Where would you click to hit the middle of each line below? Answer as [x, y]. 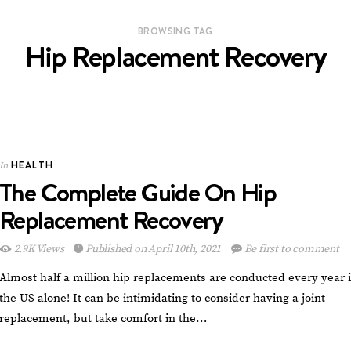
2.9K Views [39, 250]
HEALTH [33, 165]
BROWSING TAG [175, 31]
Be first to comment [290, 250]
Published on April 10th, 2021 [154, 250]
